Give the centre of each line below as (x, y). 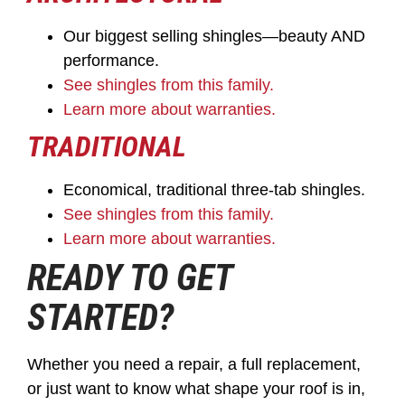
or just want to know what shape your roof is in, (196, 389)
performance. (111, 61)
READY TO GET (130, 278)
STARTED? (100, 318)
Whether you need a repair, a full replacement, (194, 365)
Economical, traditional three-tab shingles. (214, 190)
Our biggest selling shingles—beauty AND (214, 37)
